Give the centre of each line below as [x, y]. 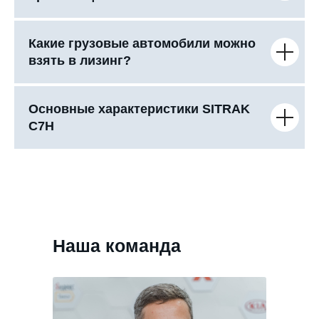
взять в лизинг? [80, 60]
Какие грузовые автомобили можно [142, 43]
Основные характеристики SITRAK [139, 109]
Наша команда [117, 245]
